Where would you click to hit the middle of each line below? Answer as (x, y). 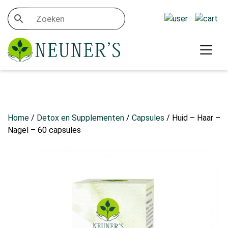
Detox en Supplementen (80, 118)
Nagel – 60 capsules (44, 130)
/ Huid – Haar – (192, 118)
